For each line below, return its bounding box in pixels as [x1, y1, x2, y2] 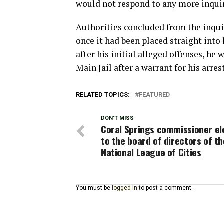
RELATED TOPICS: [76, 91, 130, 98]
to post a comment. [137, 184, 193, 191]
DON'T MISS [101, 115, 134, 121]
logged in [112, 184, 137, 191]
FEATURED [139, 91, 170, 98]
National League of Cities [101, 145, 201, 159]
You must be [76, 184, 112, 191]
